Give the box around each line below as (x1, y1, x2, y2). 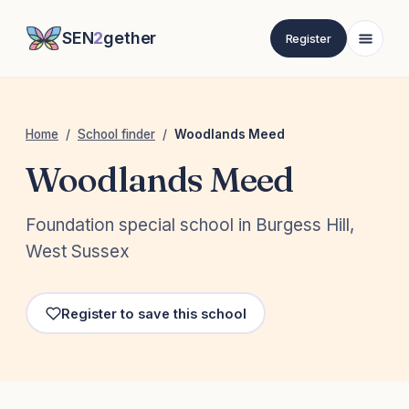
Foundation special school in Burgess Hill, (26, 215, 354, 236)
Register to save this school (60, 305, 246, 321)
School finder (78, 127, 155, 142)
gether (103, 28, 157, 47)
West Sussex (26, 241, 130, 263)
